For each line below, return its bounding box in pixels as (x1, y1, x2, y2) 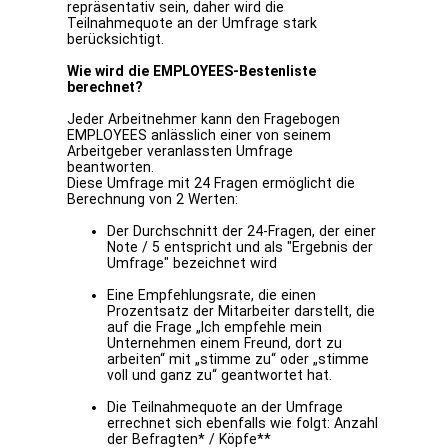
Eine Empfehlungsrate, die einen (107, 287, 317, 304)
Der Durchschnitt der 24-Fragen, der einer (107, 223, 377, 240)
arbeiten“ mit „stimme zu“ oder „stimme (107, 351, 370, 368)
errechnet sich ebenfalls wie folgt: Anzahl (107, 415, 379, 432)
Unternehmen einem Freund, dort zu (107, 335, 343, 352)
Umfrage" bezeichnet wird (107, 255, 278, 272)
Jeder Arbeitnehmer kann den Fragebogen (67, 111, 341, 128)
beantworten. (67, 159, 155, 176)
